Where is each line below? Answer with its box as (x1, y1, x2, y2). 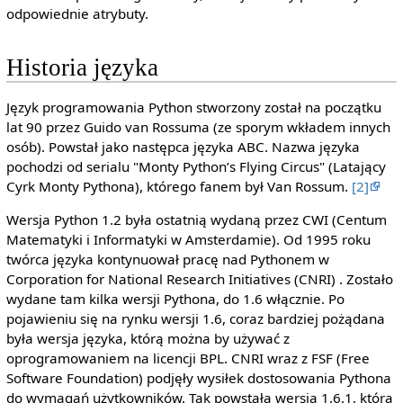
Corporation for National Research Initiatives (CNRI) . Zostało (5, 269, 393, 288)
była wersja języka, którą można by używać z (5, 328, 290, 347)
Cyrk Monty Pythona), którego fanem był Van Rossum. (5, 176, 352, 195)
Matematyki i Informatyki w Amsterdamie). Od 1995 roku (5, 229, 371, 248)
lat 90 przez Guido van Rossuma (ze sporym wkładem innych (5, 117, 390, 136)
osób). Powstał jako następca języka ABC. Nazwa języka (5, 137, 360, 156)
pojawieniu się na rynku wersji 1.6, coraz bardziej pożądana (5, 309, 385, 327)
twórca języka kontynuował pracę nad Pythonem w (5, 249, 329, 268)
